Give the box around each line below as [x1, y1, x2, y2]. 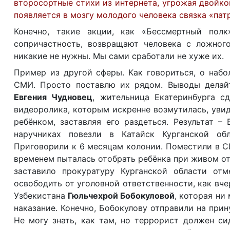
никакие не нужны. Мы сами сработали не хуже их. [14, 51, 224, 61]
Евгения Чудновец [14, 92, 93, 102]
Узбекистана [14, 190, 68, 201]
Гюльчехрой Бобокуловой [68, 190, 175, 201]
